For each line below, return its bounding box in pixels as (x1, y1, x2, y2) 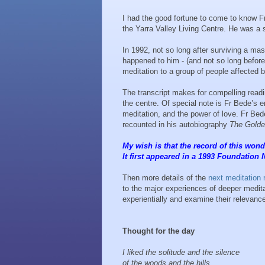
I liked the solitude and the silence (122, 248, 242, 257)
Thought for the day (122, 227, 195, 236)
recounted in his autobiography (122, 120, 230, 130)
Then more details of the (122, 173, 208, 183)
